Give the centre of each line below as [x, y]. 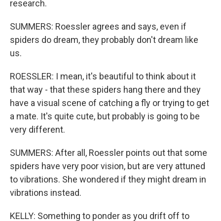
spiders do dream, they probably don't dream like [104, 40]
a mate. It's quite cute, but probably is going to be [105, 116]
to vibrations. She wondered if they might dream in [108, 179]
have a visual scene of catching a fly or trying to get [110, 103]
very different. [37, 129]
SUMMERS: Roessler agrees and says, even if [98, 26]
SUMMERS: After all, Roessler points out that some [109, 153]
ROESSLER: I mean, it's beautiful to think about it [103, 76]
